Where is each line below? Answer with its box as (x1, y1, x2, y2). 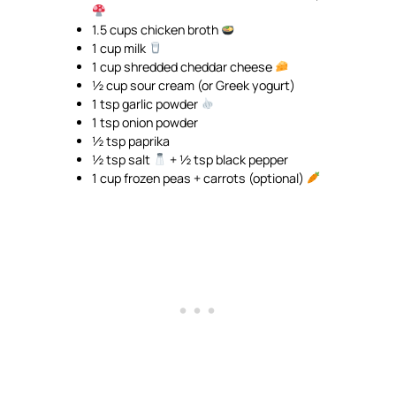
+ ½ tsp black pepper (167, 150, 289, 168)
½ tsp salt (92, 150, 154, 168)
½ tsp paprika (92, 132, 171, 149)
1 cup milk (92, 39, 149, 57)
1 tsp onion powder (92, 113, 199, 131)
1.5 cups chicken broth (92, 20, 222, 38)
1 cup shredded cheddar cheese (92, 57, 276, 75)
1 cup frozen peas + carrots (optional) (92, 169, 308, 187)
